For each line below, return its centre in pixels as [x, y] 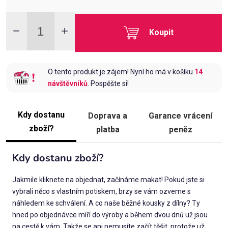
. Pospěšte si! [108, 84]
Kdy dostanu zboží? [58, 158]
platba [108, 129]
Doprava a [108, 116]
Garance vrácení [181, 116]
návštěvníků [68, 84]
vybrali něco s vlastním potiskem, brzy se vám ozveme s [102, 192]
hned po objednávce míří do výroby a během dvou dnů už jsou [110, 215]
